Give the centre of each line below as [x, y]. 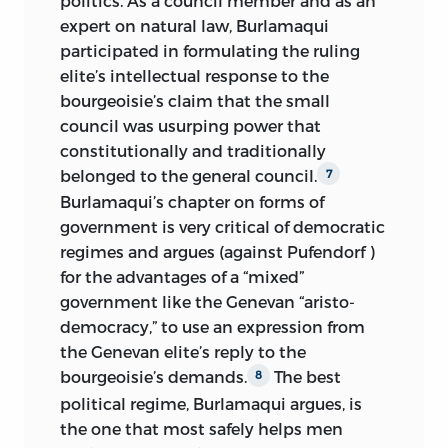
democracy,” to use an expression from [212, 327]
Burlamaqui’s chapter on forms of [192, 202]
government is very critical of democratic [222, 227]
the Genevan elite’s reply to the [183, 352]
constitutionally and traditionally [193, 150]
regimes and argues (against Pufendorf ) [217, 252]
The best [305, 377]
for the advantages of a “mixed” [182, 277]
